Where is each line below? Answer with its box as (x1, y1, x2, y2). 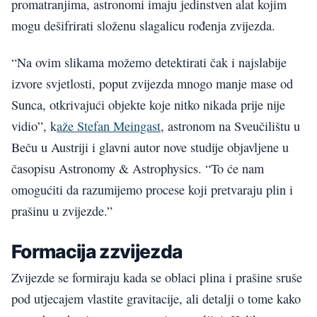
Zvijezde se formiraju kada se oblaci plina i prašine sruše (11, 269, 302, 287)
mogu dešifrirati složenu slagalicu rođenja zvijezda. (11, 16, 275, 34)
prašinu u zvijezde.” (11, 202, 113, 219)
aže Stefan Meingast (57, 117, 161, 134)
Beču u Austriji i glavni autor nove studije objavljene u (11, 138, 289, 156)
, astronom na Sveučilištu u (161, 117, 300, 134)
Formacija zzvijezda (11, 239, 183, 263)
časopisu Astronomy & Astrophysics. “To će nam (11, 159, 264, 177)
